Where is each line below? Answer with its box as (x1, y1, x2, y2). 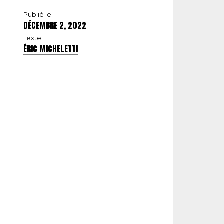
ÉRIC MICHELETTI (23, 43, 78, 55)
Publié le (23, 10, 51, 19)
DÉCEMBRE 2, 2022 (23, 19, 86, 32)
